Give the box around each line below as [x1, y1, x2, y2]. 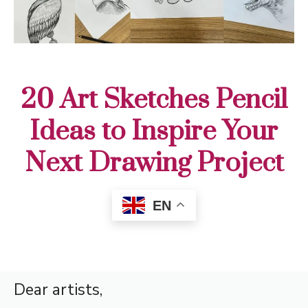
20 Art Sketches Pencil [21, 82, 287, 117]
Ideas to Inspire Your [30, 114, 278, 148]
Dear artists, [14, 278, 102, 300]
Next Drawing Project [24, 146, 284, 180]
